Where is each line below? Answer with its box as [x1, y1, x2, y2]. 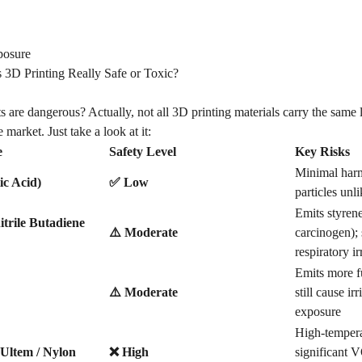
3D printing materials [172, 105, 280, 119]
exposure [295, 305, 341, 318]
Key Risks [295, 145, 350, 158]
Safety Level [109, 145, 176, 158]
